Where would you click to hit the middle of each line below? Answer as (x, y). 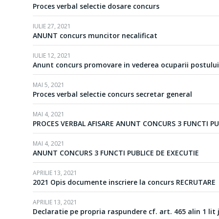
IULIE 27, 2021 (52, 26)
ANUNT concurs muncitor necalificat (95, 35)
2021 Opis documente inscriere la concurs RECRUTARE (124, 182)
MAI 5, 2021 (49, 85)
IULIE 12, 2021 (52, 55)
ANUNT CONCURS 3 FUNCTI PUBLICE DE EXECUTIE (116, 153)
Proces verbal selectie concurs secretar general (112, 94)
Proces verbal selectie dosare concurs (96, 6)
